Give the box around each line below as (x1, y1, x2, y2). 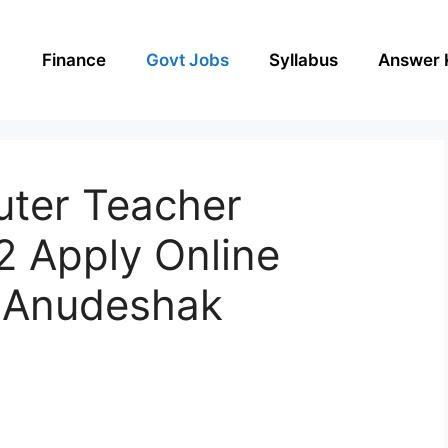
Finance (42, 49, 106, 70)
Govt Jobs (146, 49, 229, 70)
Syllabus (269, 49, 338, 70)
